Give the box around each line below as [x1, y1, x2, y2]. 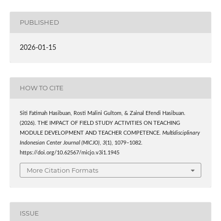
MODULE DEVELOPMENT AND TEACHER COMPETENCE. [19, 130, 162, 136]
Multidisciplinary [162, 130, 200, 136]
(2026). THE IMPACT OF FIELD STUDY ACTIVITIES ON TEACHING [19, 120, 180, 126]
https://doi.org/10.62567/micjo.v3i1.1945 [19, 150, 119, 155]
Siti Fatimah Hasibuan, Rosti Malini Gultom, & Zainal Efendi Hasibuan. [19, 110, 185, 116]
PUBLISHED [19, 18, 59, 27]
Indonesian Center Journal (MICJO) [19, 140, 100, 146]
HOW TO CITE [19, 84, 64, 92]
